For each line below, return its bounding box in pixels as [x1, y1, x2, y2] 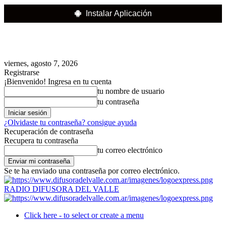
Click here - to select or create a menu [24, 211, 144, 219]
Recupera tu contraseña [4, 136, 78, 145]
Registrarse [4, 68, 39, 77]
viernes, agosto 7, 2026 [4, 59, 78, 68]
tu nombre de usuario [97, 87, 164, 95]
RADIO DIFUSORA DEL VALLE [4, 185, 119, 193]
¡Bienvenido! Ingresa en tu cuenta [4, 77, 111, 86]
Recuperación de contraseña [4, 127, 93, 136]
